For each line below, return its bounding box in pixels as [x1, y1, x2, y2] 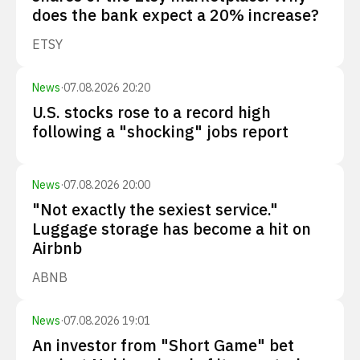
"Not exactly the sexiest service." [32, 198, 278, 220]
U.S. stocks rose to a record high [32, 101, 271, 123]
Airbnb [32, 237, 82, 259]
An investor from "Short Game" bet [32, 334, 294, 356]
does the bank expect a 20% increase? [32, 4, 319, 26]
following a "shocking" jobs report [32, 121, 288, 142]
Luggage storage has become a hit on [32, 218, 311, 239]
